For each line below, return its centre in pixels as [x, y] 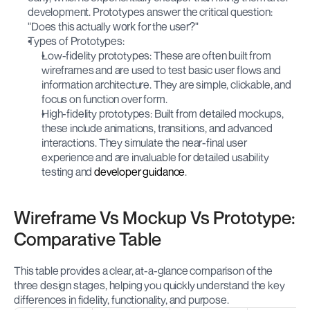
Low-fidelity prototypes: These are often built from [156, 56]
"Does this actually [70, 27]
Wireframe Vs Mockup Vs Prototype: [155, 218]
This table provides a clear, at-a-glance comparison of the [143, 271]
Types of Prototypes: [76, 41]
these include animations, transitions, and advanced [157, 128]
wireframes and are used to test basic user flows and [161, 70]
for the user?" [167, 27]
